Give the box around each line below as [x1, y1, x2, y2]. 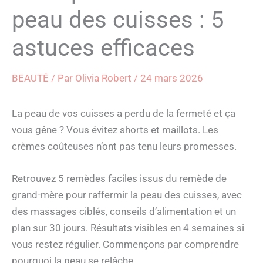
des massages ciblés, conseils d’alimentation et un [12, 205, 236, 218]
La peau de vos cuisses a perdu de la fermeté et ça [12, 107, 235, 119]
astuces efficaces [12, 33, 195, 62]
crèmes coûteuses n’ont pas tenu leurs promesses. [12, 140, 237, 152]
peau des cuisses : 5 [12, 5, 224, 33]
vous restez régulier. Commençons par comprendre [12, 238, 239, 251]
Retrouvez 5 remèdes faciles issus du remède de [12, 173, 227, 185]
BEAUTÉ [12, 72, 49, 84]
